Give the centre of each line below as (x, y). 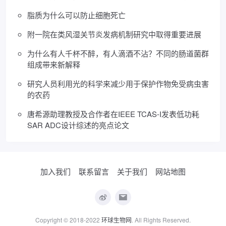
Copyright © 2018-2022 (68, 220)
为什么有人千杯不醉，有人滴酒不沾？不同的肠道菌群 (118, 53)
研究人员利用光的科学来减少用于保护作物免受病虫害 (118, 84)
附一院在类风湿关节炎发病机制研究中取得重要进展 (114, 34)
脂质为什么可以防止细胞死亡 (76, 15)
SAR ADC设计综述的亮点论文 (78, 125)
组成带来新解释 (54, 65)
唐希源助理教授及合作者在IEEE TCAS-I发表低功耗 (113, 114)
